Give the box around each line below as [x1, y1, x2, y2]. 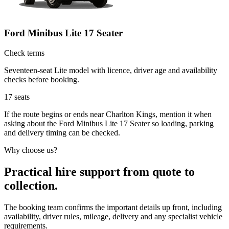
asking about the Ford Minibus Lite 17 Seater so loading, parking [4, 119, 214, 128]
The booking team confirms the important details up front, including [4, 202, 222, 212]
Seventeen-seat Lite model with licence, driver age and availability [4, 65, 217, 75]
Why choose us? [4, 145, 57, 154]
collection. [4, 178, 58, 192]
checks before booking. [4, 75, 79, 84]
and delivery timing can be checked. [4, 128, 120, 137]
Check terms [4, 48, 44, 57]
